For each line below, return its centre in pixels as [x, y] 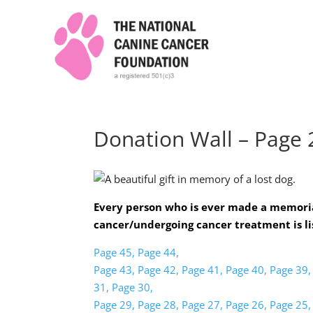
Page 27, [203, 305]
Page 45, [115, 252]
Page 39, [291, 270]
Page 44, [159, 252]
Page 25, [291, 305]
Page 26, [247, 305]
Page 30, [133, 287]
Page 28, [159, 305]
